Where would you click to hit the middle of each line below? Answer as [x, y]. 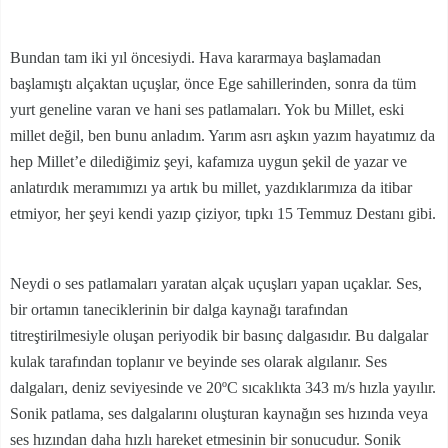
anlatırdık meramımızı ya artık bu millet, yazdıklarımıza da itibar [211, 187]
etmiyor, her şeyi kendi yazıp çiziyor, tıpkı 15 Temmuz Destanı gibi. [223, 213]
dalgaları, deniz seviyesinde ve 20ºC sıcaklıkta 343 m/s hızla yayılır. [223, 387]
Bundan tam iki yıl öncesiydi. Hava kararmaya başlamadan [195, 57]
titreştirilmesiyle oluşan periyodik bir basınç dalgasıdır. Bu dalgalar [219, 335]
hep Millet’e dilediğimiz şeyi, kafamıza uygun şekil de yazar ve [208, 161]
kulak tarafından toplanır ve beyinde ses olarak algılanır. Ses [198, 361]
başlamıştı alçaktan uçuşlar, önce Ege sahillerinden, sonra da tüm [213, 83]
